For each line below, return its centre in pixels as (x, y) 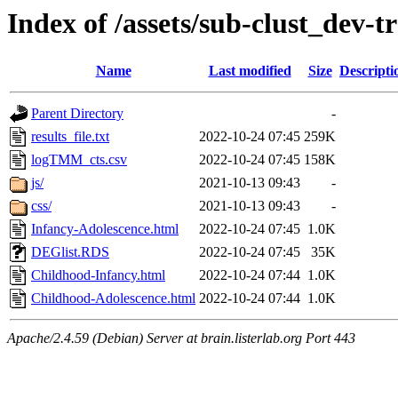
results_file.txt (70, 137)
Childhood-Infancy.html (98, 275)
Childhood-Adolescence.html (113, 298)
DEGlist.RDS (70, 252)
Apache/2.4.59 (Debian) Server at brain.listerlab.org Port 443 (181, 338)
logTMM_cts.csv (79, 160)
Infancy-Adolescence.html (105, 229)
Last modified (250, 71)
